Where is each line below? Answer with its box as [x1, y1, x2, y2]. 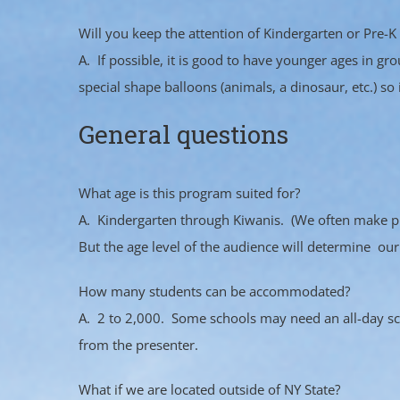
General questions [79, 118, 288, 152]
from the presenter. [79, 336, 198, 354]
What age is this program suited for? [79, 184, 300, 203]
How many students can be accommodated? [79, 282, 350, 301]
